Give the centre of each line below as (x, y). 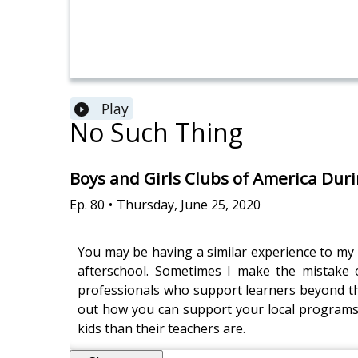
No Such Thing (156, 133)
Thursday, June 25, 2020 (189, 204)
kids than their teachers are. (161, 328)
